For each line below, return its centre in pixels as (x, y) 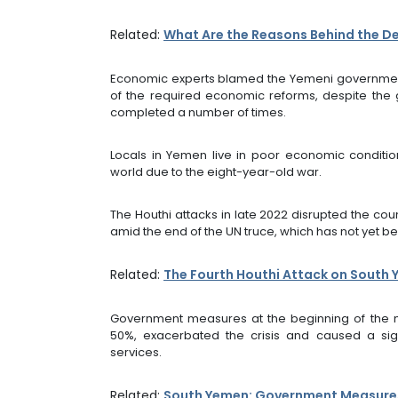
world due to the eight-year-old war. (216, 171)
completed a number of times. (198, 112)
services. (136, 352)
